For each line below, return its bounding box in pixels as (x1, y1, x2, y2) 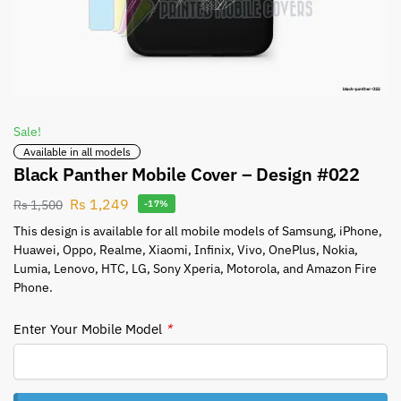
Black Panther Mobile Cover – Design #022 (13, 162, 360, 187)
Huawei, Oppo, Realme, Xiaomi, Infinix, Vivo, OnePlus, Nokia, (13, 241, 358, 258)
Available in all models (23, 145, 131, 159)
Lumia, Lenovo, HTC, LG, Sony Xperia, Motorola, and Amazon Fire (13, 260, 377, 277)
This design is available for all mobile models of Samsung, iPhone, (13, 222, 382, 239)
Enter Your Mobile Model (13, 320, 166, 337)
